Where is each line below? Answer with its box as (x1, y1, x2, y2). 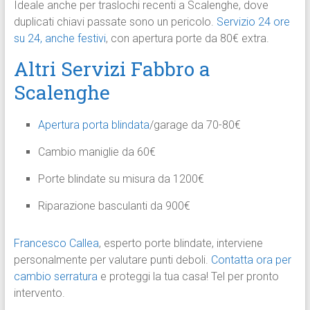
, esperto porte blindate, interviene (98, 237, 263, 250)
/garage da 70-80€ (149, 118, 241, 132)
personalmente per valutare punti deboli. (13, 253, 211, 267)
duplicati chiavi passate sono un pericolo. (13, 15, 217, 29)
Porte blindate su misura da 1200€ (37, 172, 204, 186)
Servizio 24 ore (216, 15, 290, 29)
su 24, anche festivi (13, 32, 106, 46)
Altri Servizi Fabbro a (13, 56, 210, 82)
